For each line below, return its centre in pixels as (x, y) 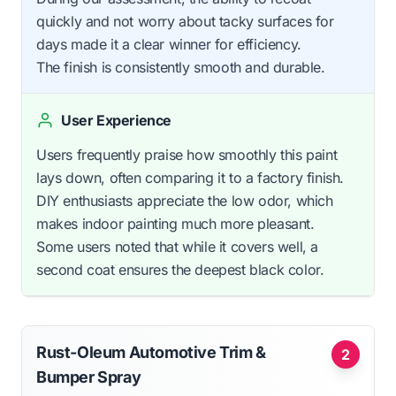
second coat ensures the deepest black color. (180, 270)
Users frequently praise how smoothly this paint (187, 155)
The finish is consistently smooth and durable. (181, 68)
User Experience (116, 121)
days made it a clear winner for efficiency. (169, 45)
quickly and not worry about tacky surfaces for (185, 22)
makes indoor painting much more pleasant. (175, 224)
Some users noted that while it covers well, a (178, 247)
